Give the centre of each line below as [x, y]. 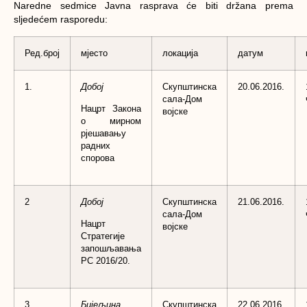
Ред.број [42, 53]
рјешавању [103, 134]
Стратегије [103, 237]
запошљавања [111, 249]
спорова [98, 159]
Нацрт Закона [111, 109]
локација [180, 53]
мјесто [94, 53]
